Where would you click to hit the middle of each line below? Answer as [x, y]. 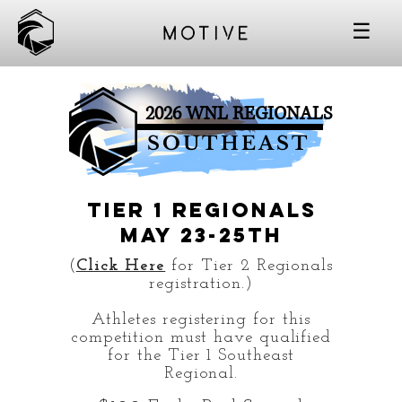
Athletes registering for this [201, 320]
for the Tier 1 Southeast [201, 356]
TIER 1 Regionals [205, 210]
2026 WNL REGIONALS [239, 114]
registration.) [201, 284]
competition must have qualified [201, 338]
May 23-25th [205, 236]
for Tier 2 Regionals [249, 267]
